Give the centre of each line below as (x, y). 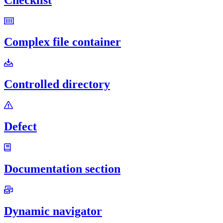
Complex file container (62, 42)
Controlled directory (57, 84)
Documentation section (62, 168)
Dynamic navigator (53, 211)
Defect (20, 127)
